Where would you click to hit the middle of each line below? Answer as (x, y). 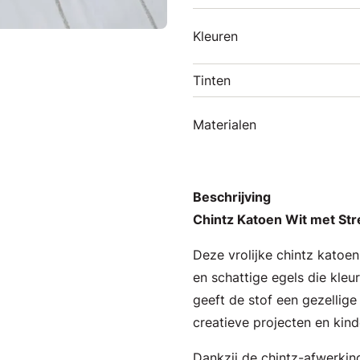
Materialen (225, 125)
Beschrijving (232, 197)
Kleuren (215, 36)
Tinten (212, 80)
